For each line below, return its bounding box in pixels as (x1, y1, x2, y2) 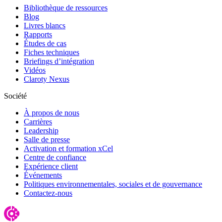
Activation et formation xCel (24, 144, 113, 153)
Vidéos (24, 65, 46, 74)
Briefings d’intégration (24, 56, 94, 65)
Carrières (24, 117, 52, 126)
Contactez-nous (24, 188, 72, 197)
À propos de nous (24, 108, 79, 117)
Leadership (24, 126, 58, 135)
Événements (24, 170, 62, 179)
